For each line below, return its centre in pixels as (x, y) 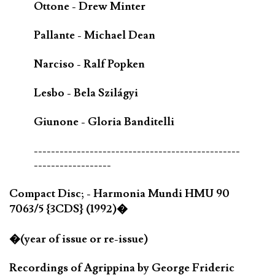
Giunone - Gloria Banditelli (104, 122)
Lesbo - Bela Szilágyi (86, 93)
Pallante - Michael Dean (95, 35)
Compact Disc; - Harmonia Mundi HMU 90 (119, 193)
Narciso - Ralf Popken (89, 64)
